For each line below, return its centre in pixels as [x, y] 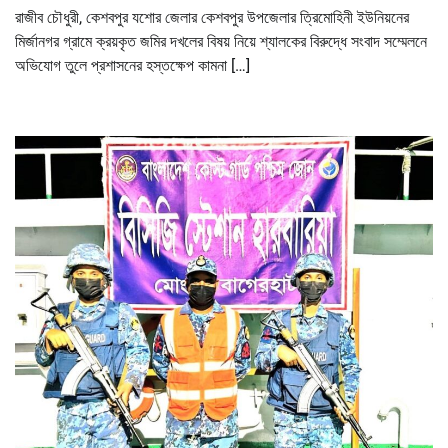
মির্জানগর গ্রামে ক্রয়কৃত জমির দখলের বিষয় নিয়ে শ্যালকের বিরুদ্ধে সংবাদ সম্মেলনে [221, 42]
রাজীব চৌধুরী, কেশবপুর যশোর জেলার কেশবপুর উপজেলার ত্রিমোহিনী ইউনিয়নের [214, 18]
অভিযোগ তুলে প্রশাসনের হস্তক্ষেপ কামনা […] [132, 66]
